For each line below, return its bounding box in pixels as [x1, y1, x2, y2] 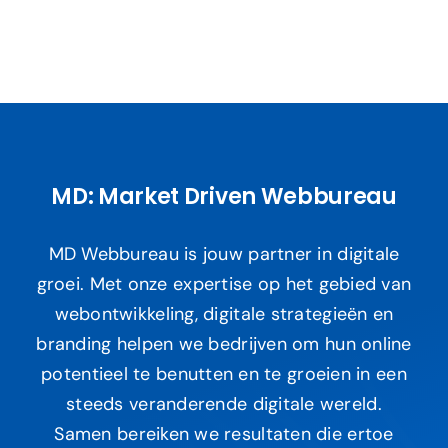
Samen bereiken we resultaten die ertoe [54, 421, 394, 446]
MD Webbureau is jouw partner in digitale [48, 241, 400, 266]
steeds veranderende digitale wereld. [66, 391, 382, 416]
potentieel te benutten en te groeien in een [41, 361, 407, 386]
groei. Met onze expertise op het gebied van [36, 271, 412, 296]
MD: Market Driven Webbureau [51, 180, 397, 212]
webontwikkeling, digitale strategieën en [54, 301, 394, 326]
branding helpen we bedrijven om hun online [36, 331, 412, 356]
